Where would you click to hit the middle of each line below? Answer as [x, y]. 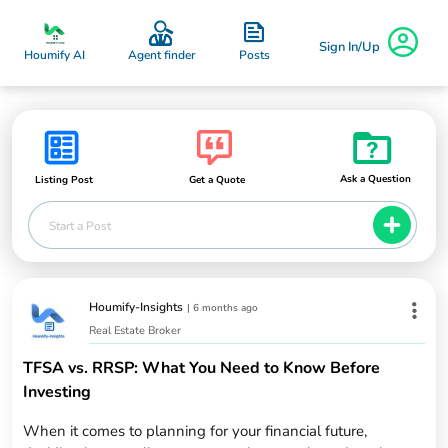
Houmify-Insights [136, 306]
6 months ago [226, 307]
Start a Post [80, 226]
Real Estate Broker [135, 331]
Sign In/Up [349, 46]
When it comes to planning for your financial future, [195, 431]
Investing [57, 392]
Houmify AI [54, 55]
